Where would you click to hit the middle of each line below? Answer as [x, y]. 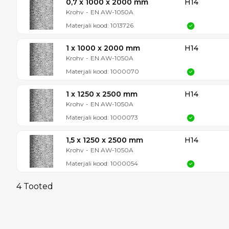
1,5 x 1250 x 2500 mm [105, 140]
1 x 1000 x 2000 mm [103, 48]
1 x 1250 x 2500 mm [102, 94]
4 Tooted [35, 186]
